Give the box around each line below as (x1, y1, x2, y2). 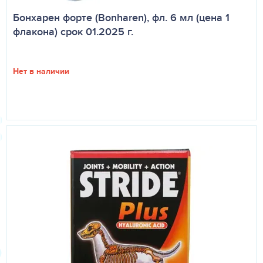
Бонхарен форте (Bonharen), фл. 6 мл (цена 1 (13, 10, 230, 25)
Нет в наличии (13, 65, 69, 77)
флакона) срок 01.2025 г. (13, 24, 133, 39)
